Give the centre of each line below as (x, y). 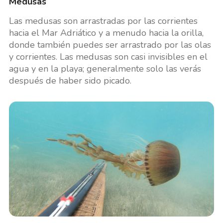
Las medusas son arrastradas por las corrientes (103, 21)
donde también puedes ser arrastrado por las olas (110, 45)
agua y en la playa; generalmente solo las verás (105, 69)
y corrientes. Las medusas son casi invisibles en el (108, 57)
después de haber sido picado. (70, 81)
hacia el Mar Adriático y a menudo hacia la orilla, (106, 33)
